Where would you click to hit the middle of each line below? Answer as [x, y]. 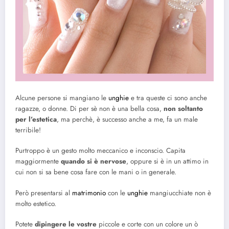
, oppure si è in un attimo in [167, 162]
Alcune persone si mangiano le [62, 98]
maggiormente [38, 162]
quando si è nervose [94, 162]
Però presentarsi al [44, 193]
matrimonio [89, 193]
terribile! [28, 130]
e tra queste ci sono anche [168, 98]
